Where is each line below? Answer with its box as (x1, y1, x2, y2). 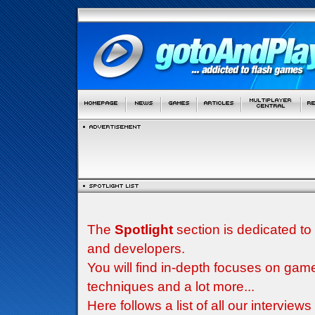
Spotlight (114, 222, 173, 237)
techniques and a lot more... (86, 279, 255, 294)
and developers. (86, 241, 185, 256)
